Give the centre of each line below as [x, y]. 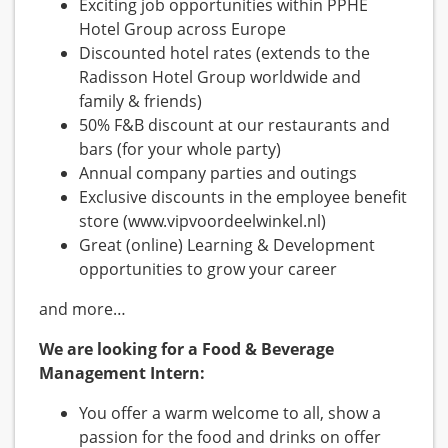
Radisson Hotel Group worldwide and [220, 77]
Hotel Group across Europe [182, 29]
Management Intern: [122, 373]
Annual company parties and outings [218, 173]
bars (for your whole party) [180, 149]
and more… [82, 309]
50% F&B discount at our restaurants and [234, 125]
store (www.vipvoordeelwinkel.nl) [202, 221]
